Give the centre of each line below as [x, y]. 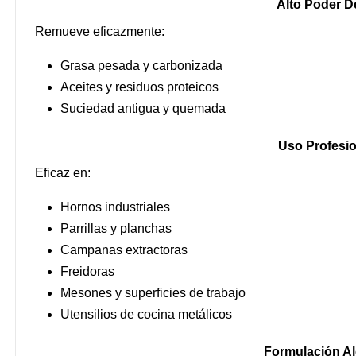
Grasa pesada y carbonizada [141, 66]
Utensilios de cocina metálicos [146, 315]
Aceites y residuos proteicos [139, 87]
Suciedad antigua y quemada [143, 109]
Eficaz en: [63, 173]
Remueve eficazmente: [100, 32]
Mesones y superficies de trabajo [153, 293]
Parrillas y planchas [116, 229]
